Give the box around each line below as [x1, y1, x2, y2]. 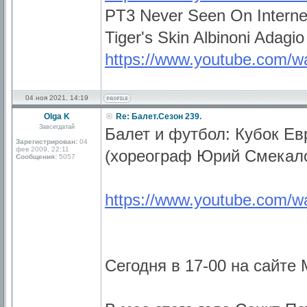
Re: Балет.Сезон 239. [114, 112, 201, 121]
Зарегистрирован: [16, 138, 77, 145]
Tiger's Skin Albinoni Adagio [105, 28, 304, 47]
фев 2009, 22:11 [16, 145, 69, 153]
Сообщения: [16, 153, 57, 160]
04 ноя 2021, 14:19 [25, 94, 88, 101]
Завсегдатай [39, 123, 75, 130]
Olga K [44, 112, 70, 121]
